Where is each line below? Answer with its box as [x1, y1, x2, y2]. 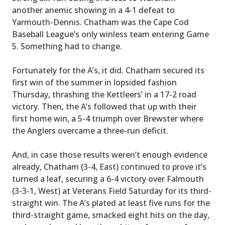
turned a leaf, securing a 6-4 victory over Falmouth [12, 173, 204, 184]
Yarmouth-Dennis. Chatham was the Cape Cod [12, 16, 189, 28]
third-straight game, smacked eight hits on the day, [12, 209, 209, 220]
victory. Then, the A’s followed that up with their [12, 100, 196, 112]
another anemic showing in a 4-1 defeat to [12, 4, 175, 16]
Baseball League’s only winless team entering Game [12, 28, 209, 40]
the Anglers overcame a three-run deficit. [12, 125, 168, 136]
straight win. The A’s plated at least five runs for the [12, 197, 210, 208]
